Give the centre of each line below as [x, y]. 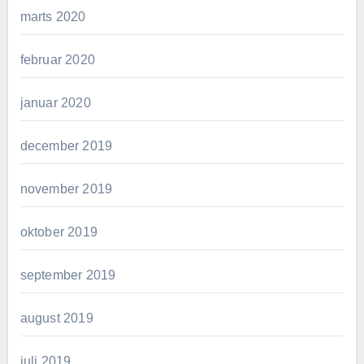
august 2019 [56, 318]
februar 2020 [57, 59]
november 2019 [66, 188]
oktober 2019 [58, 232]
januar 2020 [55, 102]
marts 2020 [53, 16]
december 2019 [66, 145]
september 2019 [68, 275]
